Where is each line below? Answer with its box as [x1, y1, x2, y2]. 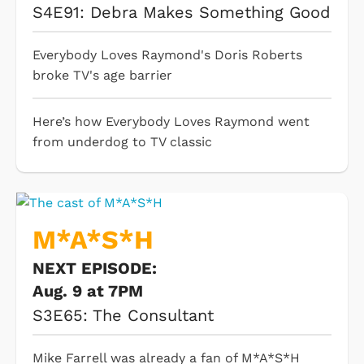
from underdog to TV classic [32, 134, 212, 150]
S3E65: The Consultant [32, 305, 214, 326]
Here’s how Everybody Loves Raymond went [32, 114, 310, 130]
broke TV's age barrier [32, 67, 172, 84]
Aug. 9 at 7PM [32, 281, 143, 301]
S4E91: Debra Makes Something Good [32, 2, 331, 23]
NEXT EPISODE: [32, 258, 162, 279]
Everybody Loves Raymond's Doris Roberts [32, 47, 302, 63]
